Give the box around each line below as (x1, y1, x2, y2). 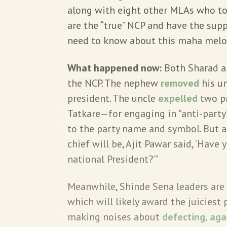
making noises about (67, 210, 162, 223)
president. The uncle (67, 91, 158, 105)
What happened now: (67, 61, 164, 74)
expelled (158, 91, 198, 105)
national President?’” (67, 152, 160, 166)
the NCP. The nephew (67, 76, 161, 90)
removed (161, 76, 199, 90)
